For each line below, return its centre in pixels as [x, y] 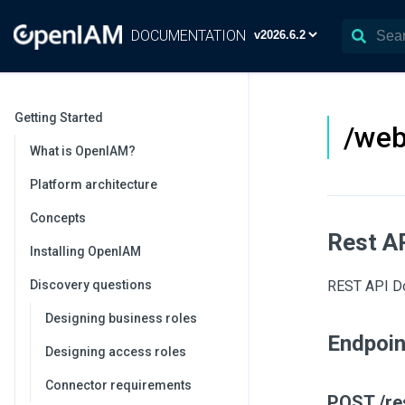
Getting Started [59, 118]
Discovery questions [91, 285]
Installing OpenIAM [85, 251]
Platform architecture [94, 184]
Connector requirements [118, 385]
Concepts [58, 218]
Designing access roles [116, 352]
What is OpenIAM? [83, 151]
